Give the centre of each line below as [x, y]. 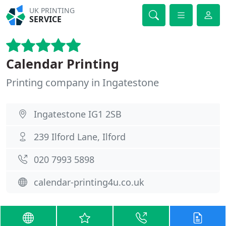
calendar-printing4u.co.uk [89, 182]
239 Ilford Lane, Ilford [80, 137]
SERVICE [46, 19]
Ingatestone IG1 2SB [78, 114]
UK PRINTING [52, 10]
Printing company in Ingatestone [82, 82]
